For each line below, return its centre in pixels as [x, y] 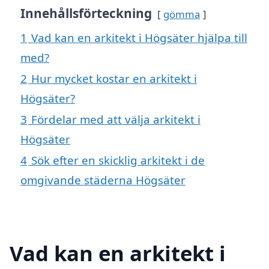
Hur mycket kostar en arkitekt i [114, 79]
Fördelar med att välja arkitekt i [116, 119]
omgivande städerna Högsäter [103, 180]
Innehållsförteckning [86, 14]
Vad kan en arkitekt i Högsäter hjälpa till [139, 38]
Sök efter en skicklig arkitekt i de [118, 160]
